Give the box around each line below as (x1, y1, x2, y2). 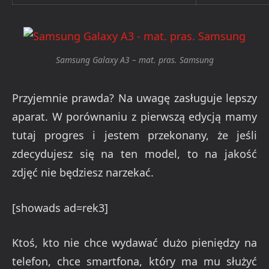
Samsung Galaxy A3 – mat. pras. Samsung (55, 54, 214, 66)
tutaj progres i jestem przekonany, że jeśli (12, 127, 257, 142)
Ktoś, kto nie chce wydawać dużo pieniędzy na (12, 235, 257, 250)
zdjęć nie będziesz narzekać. (12, 165, 154, 180)
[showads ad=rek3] (12, 200, 108, 215)
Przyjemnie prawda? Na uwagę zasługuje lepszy (12, 90, 257, 105)
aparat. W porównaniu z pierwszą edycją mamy (12, 109, 257, 124)
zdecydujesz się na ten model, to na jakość (12, 146, 257, 161)
